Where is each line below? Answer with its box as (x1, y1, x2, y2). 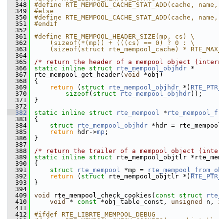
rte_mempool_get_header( (34, 71, 124, 78)
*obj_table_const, (97, 198, 171, 205)
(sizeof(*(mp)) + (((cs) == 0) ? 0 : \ (34, 39, 195, 46)
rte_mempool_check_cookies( (50, 192, 155, 199)
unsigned (171, 198, 202, 205)
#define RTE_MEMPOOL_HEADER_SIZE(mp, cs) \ (34, 33, 195, 40)
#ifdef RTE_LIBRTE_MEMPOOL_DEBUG (34, 211, 155, 218)
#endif (34, 20, 58, 27)
